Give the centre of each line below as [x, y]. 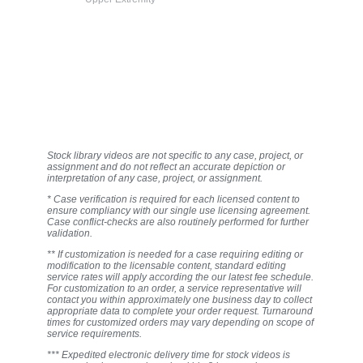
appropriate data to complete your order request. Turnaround [180, 312]
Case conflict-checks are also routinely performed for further [178, 222]
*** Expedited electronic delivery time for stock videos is [169, 355]
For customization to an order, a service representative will [174, 289]
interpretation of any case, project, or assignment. [155, 179]
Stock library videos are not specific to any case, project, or [175, 156]
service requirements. [94, 334]
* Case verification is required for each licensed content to [173, 200]
